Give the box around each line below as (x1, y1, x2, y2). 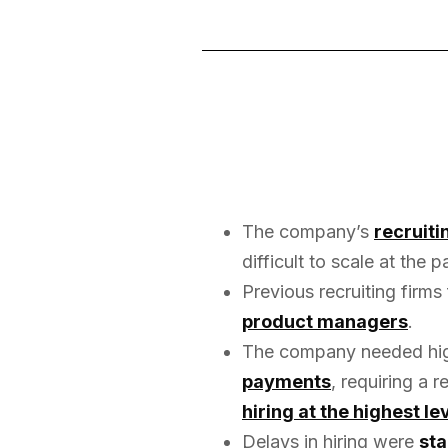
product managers (242, 310, 408, 332)
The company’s (242, 220, 374, 242)
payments (242, 370, 331, 392)
